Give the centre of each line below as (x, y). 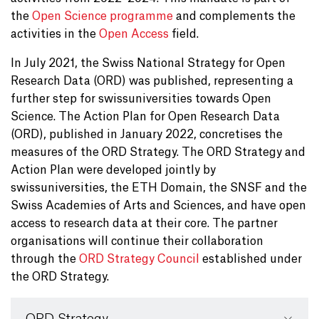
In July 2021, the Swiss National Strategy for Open (148, 63)
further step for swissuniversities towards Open (141, 99)
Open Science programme (103, 16)
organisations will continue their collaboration (137, 241)
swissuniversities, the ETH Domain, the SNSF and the (159, 188)
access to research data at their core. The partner (144, 223)
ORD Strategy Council (139, 259)
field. (184, 34)
